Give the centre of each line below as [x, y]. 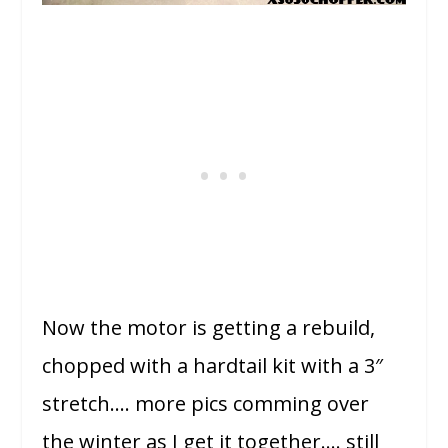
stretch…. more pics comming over [206, 404]
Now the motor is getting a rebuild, [209, 328]
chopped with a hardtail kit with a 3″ [213, 366]
